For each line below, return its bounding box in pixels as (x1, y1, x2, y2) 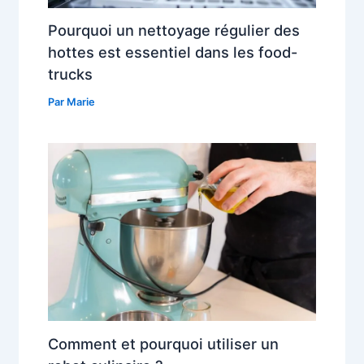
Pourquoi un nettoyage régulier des (48, 21, 301, 40)
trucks (48, 65, 93, 84)
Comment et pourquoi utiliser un (48, 334, 279, 353)
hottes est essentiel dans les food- (48, 43, 298, 62)
